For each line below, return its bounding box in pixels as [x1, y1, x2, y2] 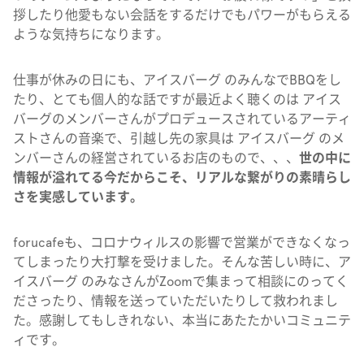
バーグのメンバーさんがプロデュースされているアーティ [13, 110, 351, 127]
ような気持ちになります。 [13, 26, 169, 42]
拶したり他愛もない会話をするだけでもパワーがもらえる [13, 6, 351, 23]
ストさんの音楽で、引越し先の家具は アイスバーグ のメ [13, 130, 344, 146]
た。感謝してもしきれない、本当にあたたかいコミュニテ [13, 312, 351, 328]
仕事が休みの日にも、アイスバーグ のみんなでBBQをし [13, 71, 341, 88]
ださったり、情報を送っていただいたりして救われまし [13, 292, 338, 309]
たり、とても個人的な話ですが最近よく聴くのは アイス [13, 91, 341, 107]
